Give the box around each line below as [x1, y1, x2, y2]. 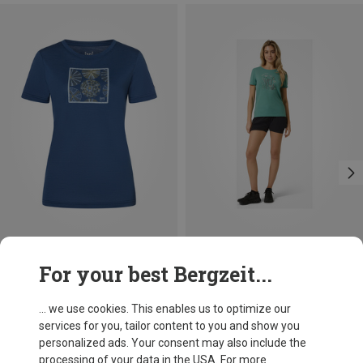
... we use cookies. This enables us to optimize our [39, 302, 291, 315]
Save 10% [186, 245, 236, 258]
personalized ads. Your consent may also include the [39, 336, 306, 349]
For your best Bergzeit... [39, 261, 272, 288]
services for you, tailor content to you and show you [39, 319, 300, 332]
